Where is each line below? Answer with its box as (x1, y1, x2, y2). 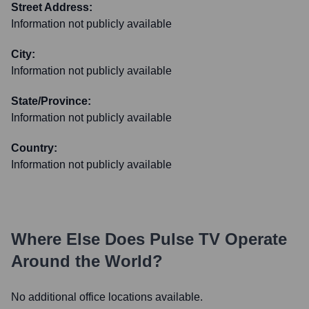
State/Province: (11, 95, 91, 107)
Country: (11, 142, 57, 154)
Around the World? (11, 252, 163, 270)
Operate (220, 230, 287, 248)
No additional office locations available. (11, 291, 203, 303)
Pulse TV (150, 230, 220, 248)
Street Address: (11, 1, 92, 13)
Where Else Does (11, 230, 150, 248)
